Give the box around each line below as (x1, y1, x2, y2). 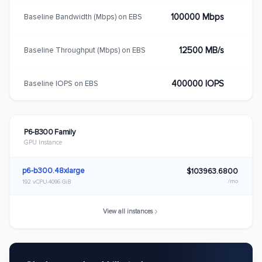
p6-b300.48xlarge (22, 166, 85, 175)
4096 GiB (49, 178, 71, 185)
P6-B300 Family (24, 127, 75, 137)
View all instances (102, 208, 153, 215)
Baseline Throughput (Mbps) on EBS (24, 45, 146, 55)
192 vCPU (22, 178, 47, 185)
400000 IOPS (171, 78, 224, 89)
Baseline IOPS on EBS (24, 78, 98, 88)
